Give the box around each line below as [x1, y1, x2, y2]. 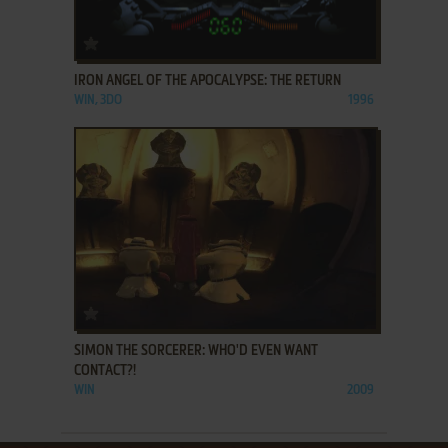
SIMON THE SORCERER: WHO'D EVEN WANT [73, 344, 318, 359]
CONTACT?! [73, 364, 136, 379]
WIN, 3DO [73, 94, 122, 108]
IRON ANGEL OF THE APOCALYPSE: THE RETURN [73, 74, 341, 89]
